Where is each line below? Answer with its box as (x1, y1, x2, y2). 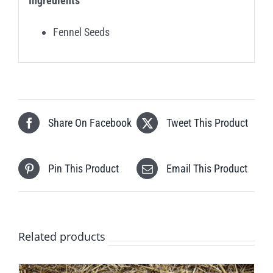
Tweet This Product (166, 116, 248, 129)
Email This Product (166, 161, 247, 175)
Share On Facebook (48, 116, 132, 129)
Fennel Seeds (52, 25, 110, 38)
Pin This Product (48, 161, 119, 175)
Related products (18, 229, 105, 244)
